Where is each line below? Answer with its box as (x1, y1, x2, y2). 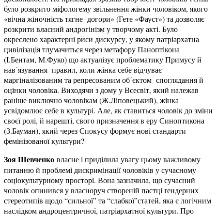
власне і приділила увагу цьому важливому (54, 154, 201, 165)
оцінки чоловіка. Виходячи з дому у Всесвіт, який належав (4, 85, 199, 95)
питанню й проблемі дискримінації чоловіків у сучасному (4, 165, 196, 175)
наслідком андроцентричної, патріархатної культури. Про (4, 205, 194, 216)
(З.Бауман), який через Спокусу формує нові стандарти (4, 125, 186, 136)
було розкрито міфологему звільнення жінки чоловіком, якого (4, 3, 208, 14)
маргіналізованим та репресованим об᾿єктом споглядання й (4, 75, 203, 85)
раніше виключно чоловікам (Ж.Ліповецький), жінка (4, 95, 179, 106)
